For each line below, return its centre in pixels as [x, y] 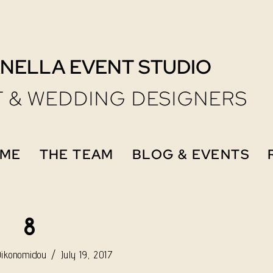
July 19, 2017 [87, 254]
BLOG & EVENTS [190, 154]
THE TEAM [76, 154]
